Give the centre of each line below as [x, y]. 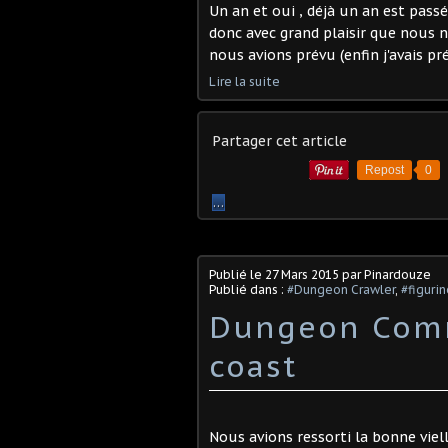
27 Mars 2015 [302, 274]
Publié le [237, 274]
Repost [384, 170]
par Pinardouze [385, 274]
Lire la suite [244, 81]
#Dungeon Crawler [341, 289]
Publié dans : [248, 289]
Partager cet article [279, 141]
